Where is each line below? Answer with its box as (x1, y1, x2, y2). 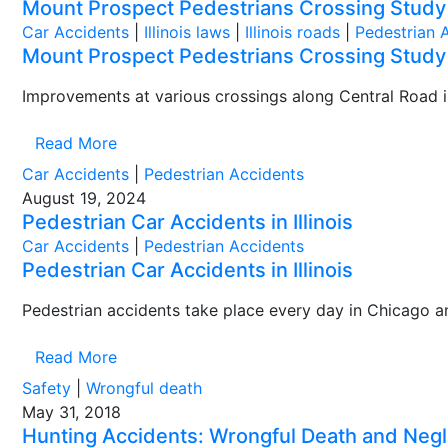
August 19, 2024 (22, 188, 146, 208)
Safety (22, 378, 71, 398)
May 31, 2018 (22, 402, 121, 422)
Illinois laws (144, 22, 230, 42)
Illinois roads (245, 22, 340, 42)
